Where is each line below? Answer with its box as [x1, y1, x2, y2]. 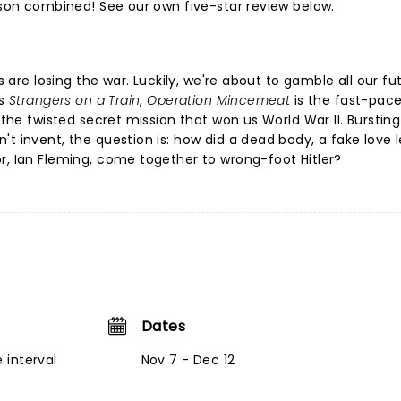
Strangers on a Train [9, 91, 141, 109]
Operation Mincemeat [147, 91, 291, 109]
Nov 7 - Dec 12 [141, 351, 235, 369]
